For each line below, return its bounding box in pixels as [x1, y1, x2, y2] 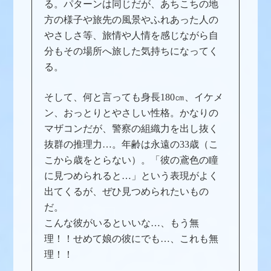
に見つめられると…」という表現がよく [44, 170, 219, 181]
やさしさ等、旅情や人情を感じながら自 [44, 30, 219, 41]
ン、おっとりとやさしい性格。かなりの [44, 107, 219, 118]
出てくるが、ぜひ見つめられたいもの [44, 186, 209, 197]
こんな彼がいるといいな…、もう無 [44, 217, 200, 228]
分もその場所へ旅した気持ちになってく [44, 45, 219, 56]
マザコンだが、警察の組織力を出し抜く [44, 123, 219, 134]
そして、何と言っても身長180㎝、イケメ [44, 91, 224, 102]
